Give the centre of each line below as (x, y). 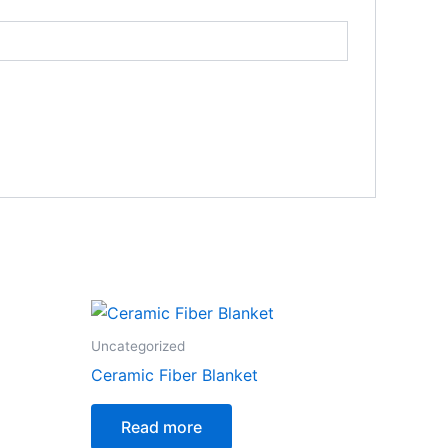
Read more (161, 427)
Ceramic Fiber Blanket (174, 375)
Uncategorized (138, 346)
